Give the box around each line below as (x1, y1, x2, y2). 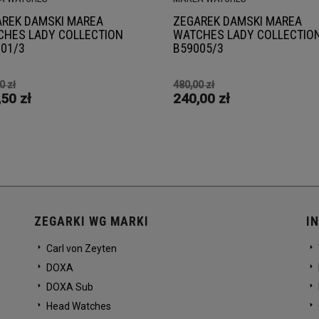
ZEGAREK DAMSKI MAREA (173, 13, 302, 28)
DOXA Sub (43, 281, 93, 293)
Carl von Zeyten (43, 243, 117, 255)
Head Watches (43, 300, 111, 313)
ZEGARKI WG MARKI (33, 214, 149, 229)
